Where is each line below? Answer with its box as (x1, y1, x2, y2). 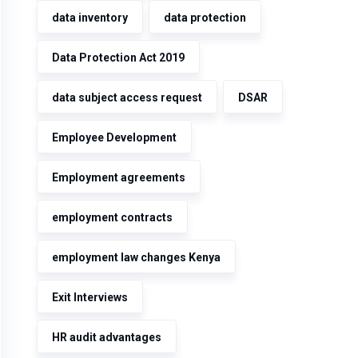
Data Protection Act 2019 (52, 51, 185, 64)
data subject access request (52, 91, 202, 104)
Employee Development (52, 131, 177, 144)
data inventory (52, 11, 128, 24)
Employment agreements (52, 171, 185, 184)
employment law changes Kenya (52, 251, 221, 264)
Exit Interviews (52, 291, 128, 304)
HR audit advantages (52, 331, 161, 344)
